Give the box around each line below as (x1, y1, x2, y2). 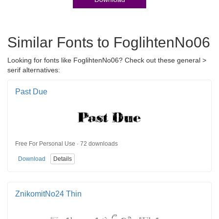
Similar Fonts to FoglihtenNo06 (7, 34, 210, 50)
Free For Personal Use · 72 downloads (15, 140, 118, 148)
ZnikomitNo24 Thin (15, 189, 82, 198)
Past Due (15, 87, 47, 96)
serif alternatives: (7, 66, 60, 74)
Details (53, 155, 72, 162)
